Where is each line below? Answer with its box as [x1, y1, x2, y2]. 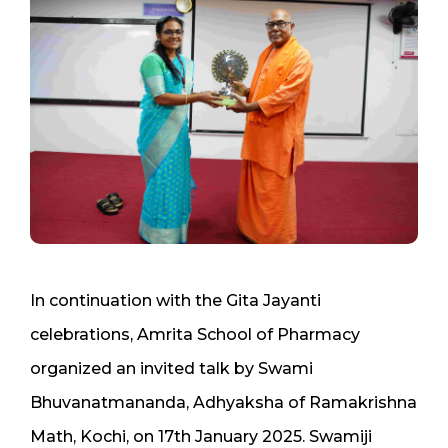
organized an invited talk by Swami [30, 358, 313, 378]
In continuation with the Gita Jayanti [30, 290, 321, 310]
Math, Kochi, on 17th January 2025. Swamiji [30, 426, 372, 446]
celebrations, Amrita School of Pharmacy [30, 324, 360, 344]
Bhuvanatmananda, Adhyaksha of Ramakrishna [30, 392, 417, 412]
